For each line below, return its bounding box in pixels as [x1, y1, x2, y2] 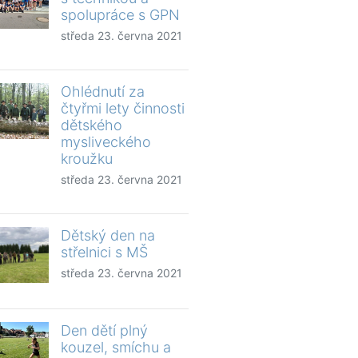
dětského [61, 116, 122, 133]
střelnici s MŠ [61, 243, 148, 261]
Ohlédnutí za [61, 82, 145, 100]
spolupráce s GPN [61, 6, 180, 23]
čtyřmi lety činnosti [61, 99, 185, 117]
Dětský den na [61, 226, 155, 244]
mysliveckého [61, 133, 151, 150]
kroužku [61, 149, 113, 167]
